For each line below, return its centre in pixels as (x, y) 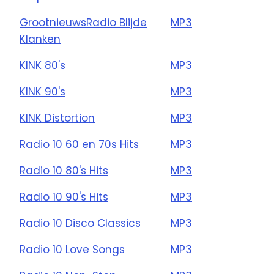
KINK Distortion (57, 118)
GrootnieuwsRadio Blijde (83, 23)
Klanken (40, 39)
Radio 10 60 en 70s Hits (79, 144)
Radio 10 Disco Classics (80, 223)
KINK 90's (43, 92)
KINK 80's (43, 65)
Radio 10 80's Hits (64, 171)
